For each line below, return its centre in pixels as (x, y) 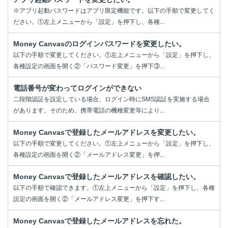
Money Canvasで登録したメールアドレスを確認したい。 (107, 177)
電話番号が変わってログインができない (77, 88)
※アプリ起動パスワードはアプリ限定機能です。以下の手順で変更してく (114, 11)
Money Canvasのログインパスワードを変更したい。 (99, 44)
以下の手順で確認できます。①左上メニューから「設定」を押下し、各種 (114, 188)
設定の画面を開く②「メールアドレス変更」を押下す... (89, 199)
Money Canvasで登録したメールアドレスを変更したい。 (107, 133)
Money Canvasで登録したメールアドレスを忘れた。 (99, 221)
